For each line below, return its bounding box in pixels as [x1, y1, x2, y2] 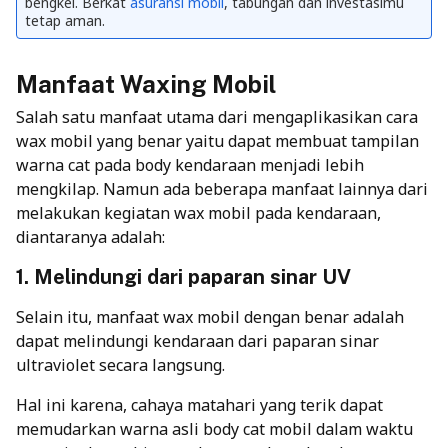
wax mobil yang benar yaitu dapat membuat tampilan [16, 129, 419, 152]
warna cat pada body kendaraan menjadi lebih [16, 153, 364, 176]
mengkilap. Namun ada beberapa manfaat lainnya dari [16, 177, 428, 200]
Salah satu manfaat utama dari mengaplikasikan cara [16, 105, 418, 128]
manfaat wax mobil [92, 305, 240, 328]
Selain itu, [16, 305, 92, 328]
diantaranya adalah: [16, 225, 165, 248]
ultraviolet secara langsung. [16, 353, 225, 376]
